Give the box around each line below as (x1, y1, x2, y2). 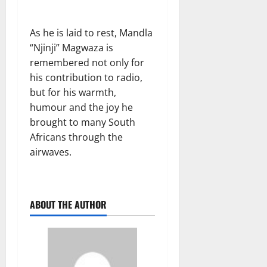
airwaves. (30, 145, 72, 159)
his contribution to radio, (30, 70, 142, 84)
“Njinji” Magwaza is (30, 41, 113, 54)
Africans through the (30, 130, 123, 144)
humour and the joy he (30, 100, 133, 114)
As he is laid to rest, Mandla (30, 26, 153, 39)
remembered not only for (30, 55, 144, 69)
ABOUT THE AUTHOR (30, 197, 107, 212)
